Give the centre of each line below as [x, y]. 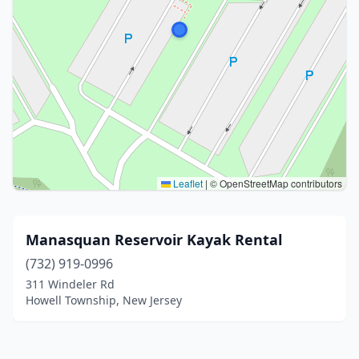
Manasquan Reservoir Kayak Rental [154, 240]
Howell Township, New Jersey [104, 300]
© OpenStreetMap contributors [275, 183]
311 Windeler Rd [70, 284]
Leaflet [187, 183]
